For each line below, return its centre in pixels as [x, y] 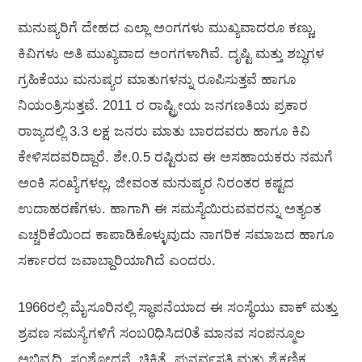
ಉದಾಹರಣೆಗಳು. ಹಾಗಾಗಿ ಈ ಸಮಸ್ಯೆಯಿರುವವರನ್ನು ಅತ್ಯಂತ [169, 209]
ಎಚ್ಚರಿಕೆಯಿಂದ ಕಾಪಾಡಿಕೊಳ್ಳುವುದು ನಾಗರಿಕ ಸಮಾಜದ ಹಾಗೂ [176, 235]
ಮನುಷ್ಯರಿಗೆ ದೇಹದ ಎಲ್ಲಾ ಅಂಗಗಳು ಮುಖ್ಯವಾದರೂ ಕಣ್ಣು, [167, 28]
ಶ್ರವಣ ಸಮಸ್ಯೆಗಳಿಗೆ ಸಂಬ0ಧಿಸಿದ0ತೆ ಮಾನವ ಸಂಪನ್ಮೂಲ [161, 333]
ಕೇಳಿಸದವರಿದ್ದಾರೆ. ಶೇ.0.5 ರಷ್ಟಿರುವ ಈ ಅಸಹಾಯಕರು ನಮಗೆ [175, 158]
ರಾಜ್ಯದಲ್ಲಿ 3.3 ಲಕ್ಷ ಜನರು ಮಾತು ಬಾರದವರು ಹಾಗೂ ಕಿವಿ [164, 132]
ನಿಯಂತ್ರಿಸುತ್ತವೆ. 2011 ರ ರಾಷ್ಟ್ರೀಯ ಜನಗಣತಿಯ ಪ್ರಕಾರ [163, 106]
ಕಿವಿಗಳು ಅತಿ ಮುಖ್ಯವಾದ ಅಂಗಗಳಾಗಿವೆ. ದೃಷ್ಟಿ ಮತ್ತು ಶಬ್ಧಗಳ [171, 54]
